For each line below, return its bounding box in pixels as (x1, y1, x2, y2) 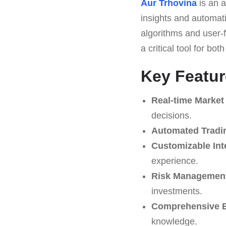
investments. (151, 186, 202, 196)
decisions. (151, 110, 192, 121)
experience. (151, 155, 198, 166)
